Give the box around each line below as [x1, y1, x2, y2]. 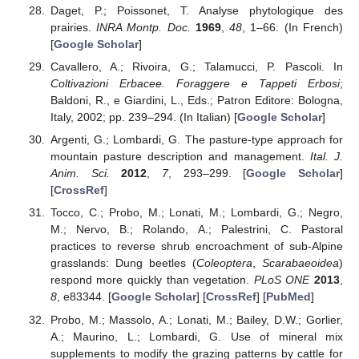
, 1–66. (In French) [242, 21, 344, 34]
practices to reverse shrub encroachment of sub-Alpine [50, 240, 343, 253]
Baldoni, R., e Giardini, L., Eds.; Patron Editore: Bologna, [50, 94, 343, 107]
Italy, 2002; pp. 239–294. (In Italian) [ [50, 111, 237, 124]
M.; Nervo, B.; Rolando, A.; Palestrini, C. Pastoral [50, 223, 343, 236]
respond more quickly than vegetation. [50, 273, 254, 287]
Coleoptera [196, 256, 252, 270]
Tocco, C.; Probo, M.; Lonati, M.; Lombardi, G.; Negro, [50, 206, 343, 220]
